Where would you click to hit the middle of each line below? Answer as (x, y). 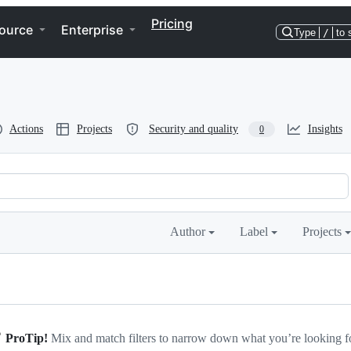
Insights (325, 129)
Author (189, 232)
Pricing (172, 24)
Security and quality (194, 129)
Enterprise (92, 30)
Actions (26, 129)
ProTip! (27, 338)
